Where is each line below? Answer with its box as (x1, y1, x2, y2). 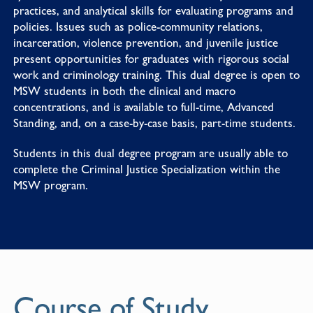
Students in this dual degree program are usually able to (13, 145, 288, 160)
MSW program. (13, 177, 88, 192)
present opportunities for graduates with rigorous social (13, 51, 289, 66)
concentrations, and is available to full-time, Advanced (13, 99, 274, 114)
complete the (13, 161, 81, 176)
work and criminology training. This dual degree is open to (13, 67, 300, 82)
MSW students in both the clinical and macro (13, 83, 235, 98)
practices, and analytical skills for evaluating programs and (13, 3, 293, 17)
